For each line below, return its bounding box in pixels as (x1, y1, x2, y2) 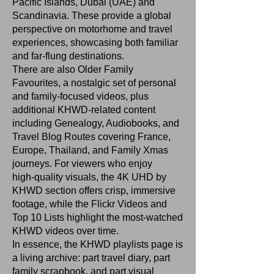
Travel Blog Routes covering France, (12, 131, 171, 142)
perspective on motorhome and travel (12, 24, 172, 34)
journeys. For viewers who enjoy (12, 158, 152, 169)
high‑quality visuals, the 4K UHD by (12, 172, 166, 182)
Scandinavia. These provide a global (12, 10, 171, 21)
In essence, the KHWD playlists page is (12, 239, 183, 250)
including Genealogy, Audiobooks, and (12, 118, 179, 128)
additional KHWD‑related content (12, 105, 155, 115)
